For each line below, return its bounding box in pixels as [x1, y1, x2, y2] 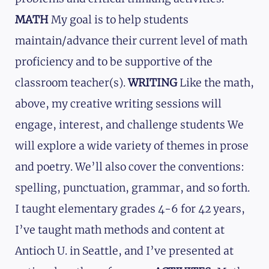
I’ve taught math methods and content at [15, 223, 225, 237]
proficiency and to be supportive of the [15, 55, 213, 69]
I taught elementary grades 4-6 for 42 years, [15, 202, 245, 216]
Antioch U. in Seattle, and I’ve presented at [15, 244, 234, 258]
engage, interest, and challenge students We [15, 118, 244, 132]
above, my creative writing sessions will [15, 97, 222, 111]
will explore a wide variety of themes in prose [15, 139, 249, 153]
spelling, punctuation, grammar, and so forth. [15, 181, 250, 195]
